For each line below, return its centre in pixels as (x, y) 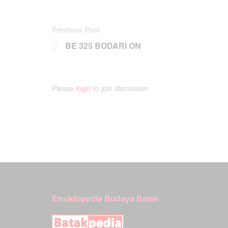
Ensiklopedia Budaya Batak (105, 198)
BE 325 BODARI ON (103, 45)
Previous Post (76, 29)
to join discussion (120, 88)
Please (64, 88)
